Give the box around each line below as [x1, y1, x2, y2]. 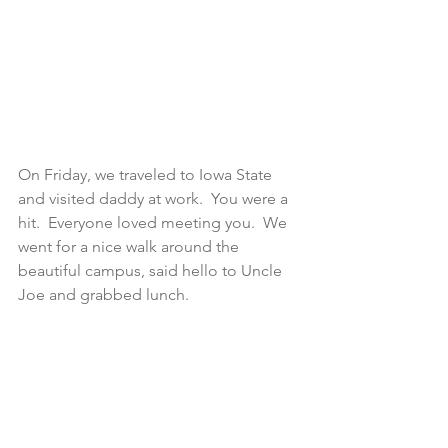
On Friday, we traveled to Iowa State [18, 164, 276, 184]
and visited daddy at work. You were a [18, 188, 292, 208]
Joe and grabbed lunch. [18, 284, 189, 304]
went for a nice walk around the [18, 236, 243, 256]
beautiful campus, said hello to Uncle [18, 260, 286, 280]
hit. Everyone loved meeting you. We [18, 212, 291, 232]
